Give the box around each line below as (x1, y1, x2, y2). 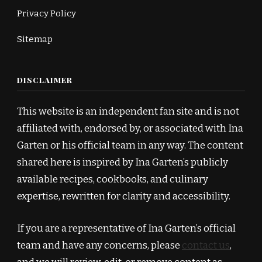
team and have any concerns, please (17, 239, 182, 251)
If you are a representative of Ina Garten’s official (17, 222, 236, 235)
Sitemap (17, 34, 53, 45)
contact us (182, 239, 230, 251)
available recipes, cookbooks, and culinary (17, 173, 208, 186)
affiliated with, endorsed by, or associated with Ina (17, 122, 243, 135)
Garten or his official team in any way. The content (17, 139, 243, 152)
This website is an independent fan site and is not (17, 105, 239, 118)
